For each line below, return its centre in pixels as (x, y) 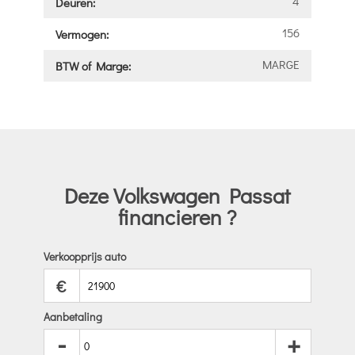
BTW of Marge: (93, 65)
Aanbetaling (73, 317)
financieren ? (177, 216)
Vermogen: (82, 34)
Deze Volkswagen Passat (177, 195)
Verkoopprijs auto (84, 257)
